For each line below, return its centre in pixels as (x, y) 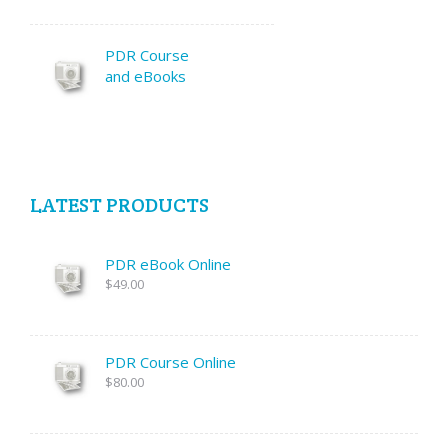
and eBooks (145, 75)
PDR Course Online (170, 362)
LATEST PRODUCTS (119, 205)
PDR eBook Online (168, 264)
